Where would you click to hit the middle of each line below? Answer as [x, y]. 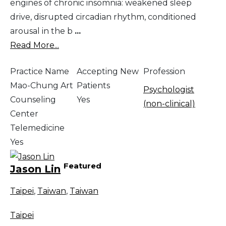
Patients [93, 85]
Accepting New [108, 71]
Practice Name [40, 71]
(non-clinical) [169, 103]
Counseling [33, 99]
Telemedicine [37, 128]
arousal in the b [42, 31]
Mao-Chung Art [42, 85]
